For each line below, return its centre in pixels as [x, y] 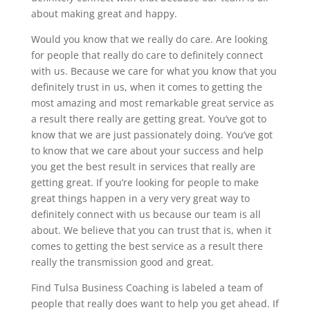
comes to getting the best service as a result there [147, 246]
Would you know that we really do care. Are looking [149, 39]
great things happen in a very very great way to [140, 198]
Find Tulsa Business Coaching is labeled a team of [147, 287]
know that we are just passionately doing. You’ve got [152, 134]
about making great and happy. [104, 13]
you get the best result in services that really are [143, 166]
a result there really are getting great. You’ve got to [148, 118]
